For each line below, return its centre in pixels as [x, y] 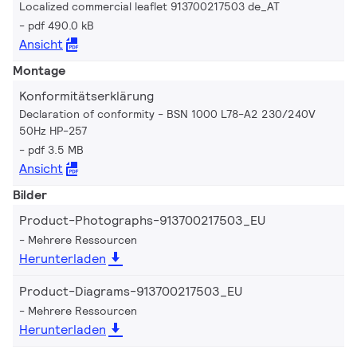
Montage [39, 71]
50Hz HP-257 [53, 131]
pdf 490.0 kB [61, 26]
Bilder [30, 195]
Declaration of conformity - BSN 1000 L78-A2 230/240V [167, 114]
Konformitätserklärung [86, 96]
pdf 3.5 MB [56, 150]
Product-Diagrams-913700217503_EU [131, 292]
